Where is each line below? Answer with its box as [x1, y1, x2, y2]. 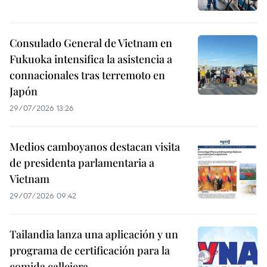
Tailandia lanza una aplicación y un [10, 227, 178, 242]
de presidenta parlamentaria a [10, 156, 154, 170]
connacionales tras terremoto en [10, 68, 165, 83]
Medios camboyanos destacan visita [10, 139, 180, 154]
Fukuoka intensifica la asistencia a [10, 52, 172, 67]
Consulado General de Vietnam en [10, 36, 172, 51]
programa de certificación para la [10, 243, 170, 258]
